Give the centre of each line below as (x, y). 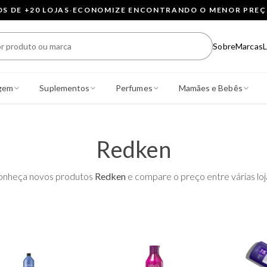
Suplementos (65, 88)
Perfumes (134, 88)
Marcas (249, 46)
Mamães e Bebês (210, 88)
